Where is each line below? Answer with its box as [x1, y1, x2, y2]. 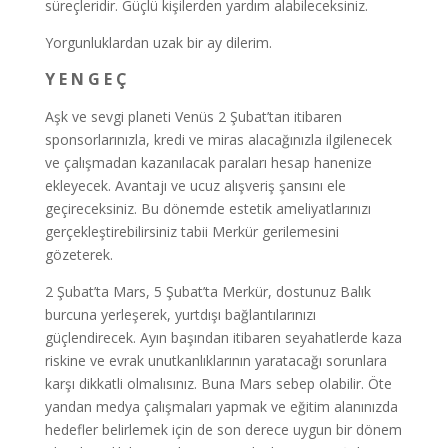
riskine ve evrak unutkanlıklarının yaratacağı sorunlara [44, 351, 387, 370]
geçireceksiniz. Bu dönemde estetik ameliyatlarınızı [44, 199, 371, 218]
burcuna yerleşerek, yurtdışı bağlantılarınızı [44, 305, 316, 324]
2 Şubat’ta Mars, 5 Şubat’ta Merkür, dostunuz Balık [44, 282, 371, 301]
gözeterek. [44, 245, 113, 264]
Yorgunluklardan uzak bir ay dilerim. [44, 33, 272, 52]
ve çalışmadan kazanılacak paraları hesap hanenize [44, 153, 372, 172]
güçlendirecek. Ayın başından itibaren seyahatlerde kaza [44, 328, 402, 347]
